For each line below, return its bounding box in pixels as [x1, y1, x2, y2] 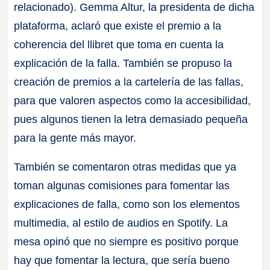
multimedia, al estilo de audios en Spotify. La [14, 216, 228, 229]
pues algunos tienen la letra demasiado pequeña [14, 113, 248, 126]
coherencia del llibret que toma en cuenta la [14, 39, 224, 51]
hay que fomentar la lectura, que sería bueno [14, 254, 230, 266]
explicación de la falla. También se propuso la [14, 57, 233, 70]
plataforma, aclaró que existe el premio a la [14, 20, 222, 33]
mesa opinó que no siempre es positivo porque [14, 235, 239, 248]
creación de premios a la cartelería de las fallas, [14, 76, 244, 89]
